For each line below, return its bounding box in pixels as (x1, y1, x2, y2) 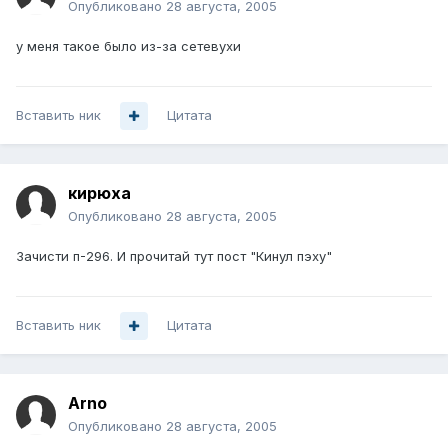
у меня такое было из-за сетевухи (16, 38, 241, 55)
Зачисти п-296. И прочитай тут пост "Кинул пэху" (16, 248, 332, 265)
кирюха (68, 183, 131, 204)
